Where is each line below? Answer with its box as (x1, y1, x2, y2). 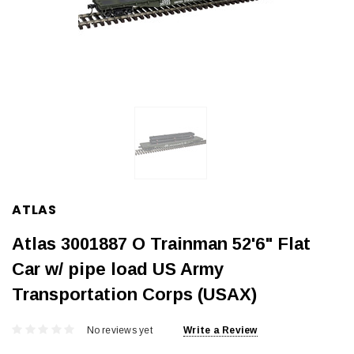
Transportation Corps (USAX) (12, 284, 257, 304)
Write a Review (183, 325, 258, 337)
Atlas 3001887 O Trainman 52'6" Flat (12, 233, 311, 254)
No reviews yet (86, 325, 153, 337)
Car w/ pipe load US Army (12, 258, 224, 279)
